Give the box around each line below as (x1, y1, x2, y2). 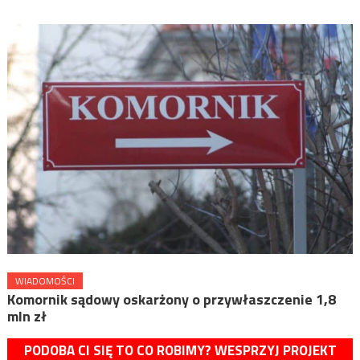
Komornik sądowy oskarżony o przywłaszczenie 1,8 (6, 288, 336, 311)
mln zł (6, 305, 47, 328)
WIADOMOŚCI (14, 273, 75, 289)
